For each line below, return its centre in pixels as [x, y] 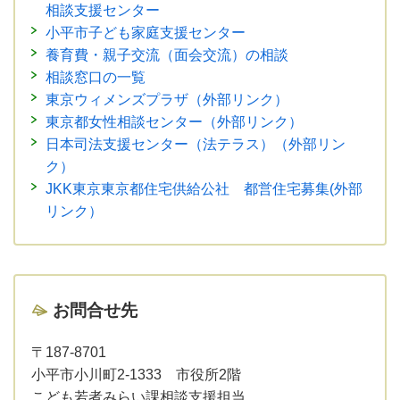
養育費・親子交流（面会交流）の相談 [167, 54]
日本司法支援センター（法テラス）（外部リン [196, 144]
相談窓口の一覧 [96, 77]
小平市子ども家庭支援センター [146, 32]
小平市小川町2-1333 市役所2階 [136, 374]
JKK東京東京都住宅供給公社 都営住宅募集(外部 [204, 188]
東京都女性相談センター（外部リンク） [174, 121]
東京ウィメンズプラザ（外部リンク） [167, 99]
